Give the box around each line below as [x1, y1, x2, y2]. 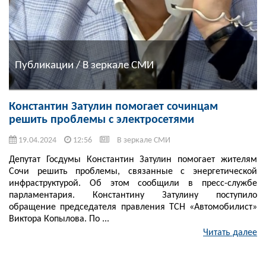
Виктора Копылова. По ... [9, 214, 109, 224]
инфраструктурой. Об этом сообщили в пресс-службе [9, 179, 257, 189]
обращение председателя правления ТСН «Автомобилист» [9, 202, 257, 213]
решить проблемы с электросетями [9, 114, 194, 126]
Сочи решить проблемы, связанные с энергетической [9, 167, 257, 177]
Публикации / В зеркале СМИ [15, 59, 154, 71]
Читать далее [203, 228, 257, 238]
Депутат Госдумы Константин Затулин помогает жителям [9, 155, 257, 165]
